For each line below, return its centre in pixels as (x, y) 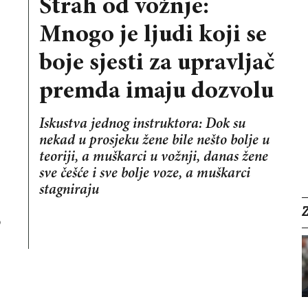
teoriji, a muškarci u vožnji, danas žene (153, 157)
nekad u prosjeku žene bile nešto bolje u (154, 141)
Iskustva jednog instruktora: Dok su (142, 124)
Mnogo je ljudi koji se (153, 35)
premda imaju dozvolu (156, 92)
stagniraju (69, 190)
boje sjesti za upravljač (156, 64)
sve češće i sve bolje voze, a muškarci (144, 174)
